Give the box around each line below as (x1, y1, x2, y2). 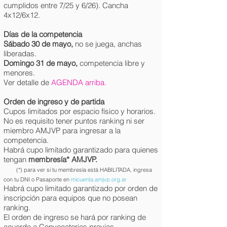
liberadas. (4, 49, 36, 58)
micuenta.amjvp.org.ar (71, 176, 127, 183)
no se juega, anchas (75, 39, 142, 49)
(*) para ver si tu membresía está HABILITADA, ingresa (12, 166, 152, 173)
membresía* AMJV (28, 155, 92, 164)
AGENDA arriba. (49, 78, 106, 87)
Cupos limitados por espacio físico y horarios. (4, 106, 156, 116)
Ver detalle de (4, 78, 49, 87)
